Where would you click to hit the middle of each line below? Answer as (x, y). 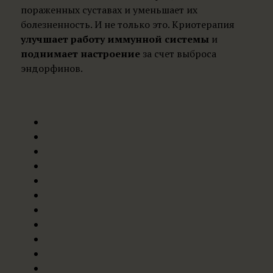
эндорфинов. (51, 68)
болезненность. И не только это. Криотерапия (127, 24)
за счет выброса (178, 54)
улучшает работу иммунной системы (115, 39)
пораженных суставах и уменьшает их (109, 10)
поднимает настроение (80, 54)
